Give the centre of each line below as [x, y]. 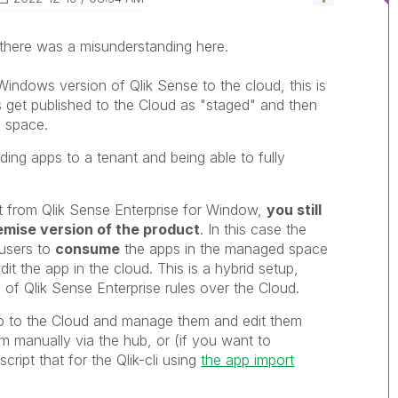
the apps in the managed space [224, 248]
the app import [248, 359]
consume [88, 248]
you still [295, 209]
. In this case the [254, 229]
